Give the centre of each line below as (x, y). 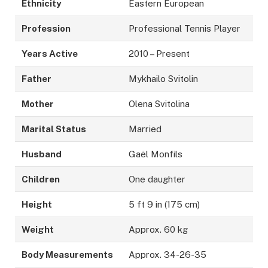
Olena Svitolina (159, 104)
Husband (42, 154)
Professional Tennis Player (185, 29)
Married (145, 129)
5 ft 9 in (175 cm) (165, 205)
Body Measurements (68, 255)
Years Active (50, 54)
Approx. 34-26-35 (168, 255)
